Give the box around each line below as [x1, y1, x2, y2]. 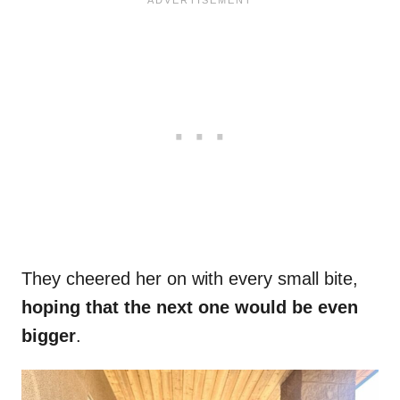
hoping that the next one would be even [21, 297, 358, 318]
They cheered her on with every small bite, [21, 269, 358, 289]
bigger [21, 326, 76, 346]
